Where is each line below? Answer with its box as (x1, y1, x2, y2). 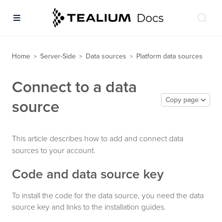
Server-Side (40, 52, 76, 60)
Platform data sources (136, 52, 203, 60)
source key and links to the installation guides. (12, 202, 166, 212)
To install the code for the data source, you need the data (12, 190, 204, 201)
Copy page (166, 96, 199, 104)
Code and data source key (12, 166, 164, 182)
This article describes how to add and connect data (12, 134, 183, 144)
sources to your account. (12, 146, 96, 156)
